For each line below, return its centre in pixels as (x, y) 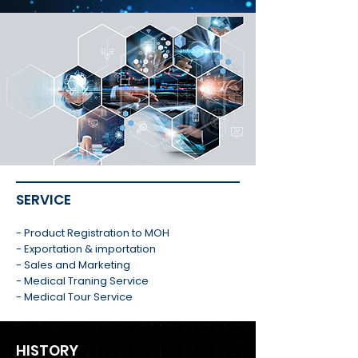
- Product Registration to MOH (93, 233)
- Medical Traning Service (82, 281)
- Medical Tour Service (74, 297)
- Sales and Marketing (73, 265)
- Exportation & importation (86, 249)
